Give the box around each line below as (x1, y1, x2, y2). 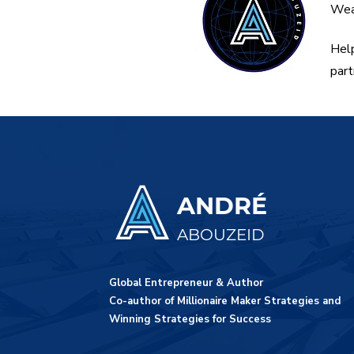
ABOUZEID (177, 224, 265, 244)
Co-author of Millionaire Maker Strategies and (109, 293, 341, 308)
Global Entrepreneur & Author (109, 275, 263, 290)
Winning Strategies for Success (109, 311, 271, 326)
